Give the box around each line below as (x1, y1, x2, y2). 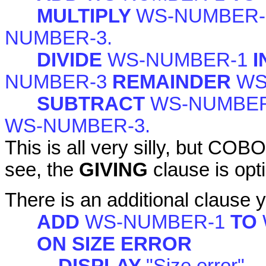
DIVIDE (37, 49, 107, 71)
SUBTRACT (37, 93, 150, 115)
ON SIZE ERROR (37, 233, 192, 255)
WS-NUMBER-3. (5, 115, 150, 137)
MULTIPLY (37, 5, 136, 27)
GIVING (79, 159, 153, 181)
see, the (5, 159, 79, 181)
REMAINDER (112, 71, 236, 93)
